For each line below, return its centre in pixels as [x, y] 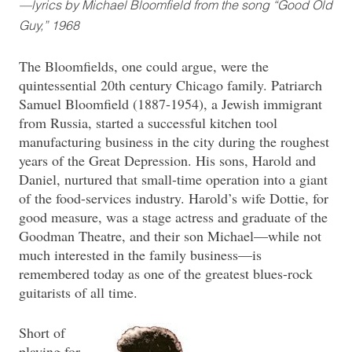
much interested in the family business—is [140, 254]
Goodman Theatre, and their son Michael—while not [170, 235]
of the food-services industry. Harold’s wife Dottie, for [174, 198]
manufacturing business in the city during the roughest [174, 141]
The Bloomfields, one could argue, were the [144, 66]
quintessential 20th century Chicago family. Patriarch [170, 84]
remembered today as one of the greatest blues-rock [166, 273]
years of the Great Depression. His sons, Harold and [167, 160]
